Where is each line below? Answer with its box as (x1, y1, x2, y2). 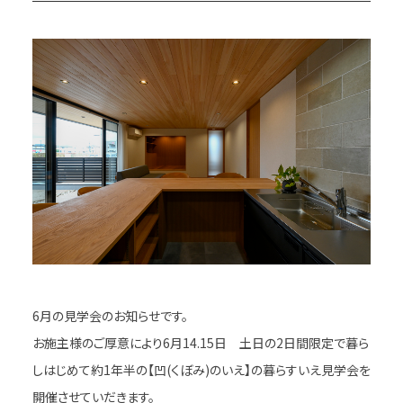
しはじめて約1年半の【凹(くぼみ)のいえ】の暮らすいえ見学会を (31, 360, 371, 379)
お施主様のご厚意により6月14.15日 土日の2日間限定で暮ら (31, 333, 369, 352)
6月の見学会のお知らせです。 (31, 306, 188, 325)
